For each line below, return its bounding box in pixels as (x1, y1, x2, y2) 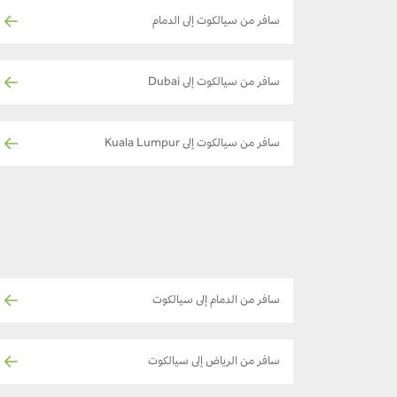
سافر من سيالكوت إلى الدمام (152, 15, 280, 28)
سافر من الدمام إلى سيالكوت (152, 294, 280, 307)
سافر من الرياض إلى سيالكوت (148, 355, 280, 369)
